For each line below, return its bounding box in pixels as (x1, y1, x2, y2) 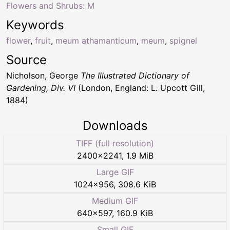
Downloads (82, 118, 148, 133)
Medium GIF (92, 196, 138, 206)
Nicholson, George (6, 70, 81, 81)
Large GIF (96, 167, 134, 178)
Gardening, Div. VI (6, 83, 75, 93)
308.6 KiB (118, 179, 156, 190)
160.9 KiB (117, 208, 153, 219)
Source (6, 52, 47, 68)
